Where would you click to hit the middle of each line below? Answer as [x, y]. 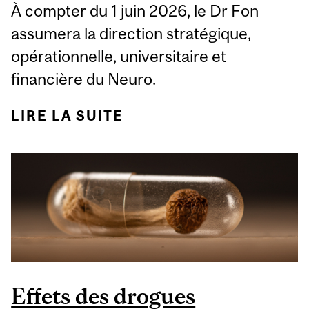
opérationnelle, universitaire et [119, 57]
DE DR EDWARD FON [216, 116]
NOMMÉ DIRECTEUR [216, 140]
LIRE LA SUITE [67, 116]
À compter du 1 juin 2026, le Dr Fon [135, 11]
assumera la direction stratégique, [131, 34]
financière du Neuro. [84, 79]
